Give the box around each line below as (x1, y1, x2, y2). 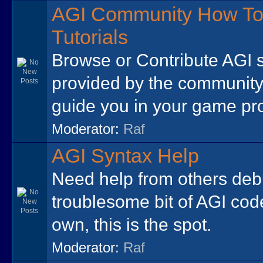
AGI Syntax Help (52, 145, 200, 167)
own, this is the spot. (52, 214, 212, 234)
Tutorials (52, 26, 129, 48)
